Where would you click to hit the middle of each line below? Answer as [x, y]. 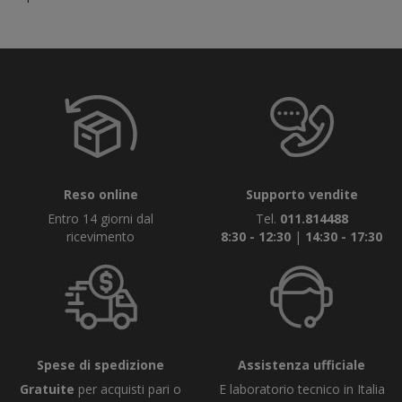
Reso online [100, 194]
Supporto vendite [301, 194]
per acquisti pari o [128, 389]
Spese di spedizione [100, 365]
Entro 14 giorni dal [100, 218]
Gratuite [47, 389]
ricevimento [100, 236]
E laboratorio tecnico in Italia [301, 389]
